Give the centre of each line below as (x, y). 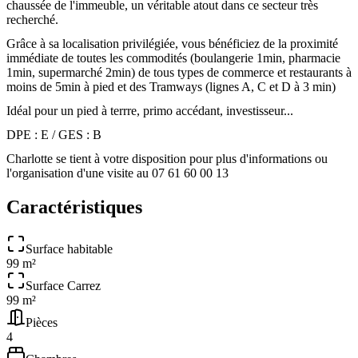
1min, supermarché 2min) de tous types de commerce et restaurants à (179, 72)
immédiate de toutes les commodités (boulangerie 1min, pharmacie (173, 58)
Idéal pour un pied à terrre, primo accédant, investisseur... (150, 110)
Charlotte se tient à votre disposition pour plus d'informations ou (167, 158)
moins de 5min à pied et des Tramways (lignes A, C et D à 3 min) (171, 86)
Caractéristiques (74, 207)
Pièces (42, 322)
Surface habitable (69, 249)
